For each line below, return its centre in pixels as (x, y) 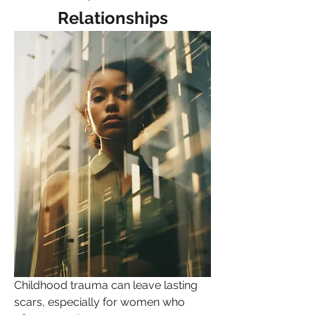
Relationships (112, 18)
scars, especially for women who (99, 302)
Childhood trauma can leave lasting (106, 285)
